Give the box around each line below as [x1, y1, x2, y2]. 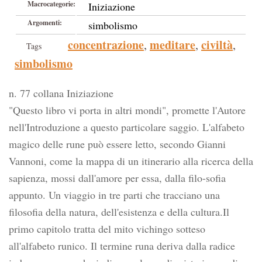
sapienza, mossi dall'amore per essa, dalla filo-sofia [9, 171, 226, 185]
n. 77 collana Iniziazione [9, 86, 113, 100]
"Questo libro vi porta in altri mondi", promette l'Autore [9, 103, 246, 117]
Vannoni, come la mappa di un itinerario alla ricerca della [9, 154, 253, 168]
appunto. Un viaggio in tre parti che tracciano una [9, 188, 220, 202]
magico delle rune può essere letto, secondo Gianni [9, 137, 226, 151]
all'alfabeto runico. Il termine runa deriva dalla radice [9, 239, 235, 253]
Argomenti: [27, 18, 62, 27]
